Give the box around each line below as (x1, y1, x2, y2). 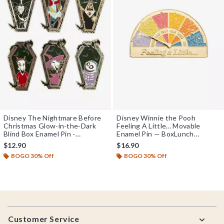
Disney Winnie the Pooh (116, 113, 195, 122)
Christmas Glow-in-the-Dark (3, 121, 96, 130)
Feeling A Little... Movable (116, 121, 200, 130)
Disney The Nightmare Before (3, 113, 101, 122)
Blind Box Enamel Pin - (3, 129, 75, 138)
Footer (7, 202, 34, 212)
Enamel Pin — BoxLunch (116, 129, 194, 138)
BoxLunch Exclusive (3, 137, 68, 146)
